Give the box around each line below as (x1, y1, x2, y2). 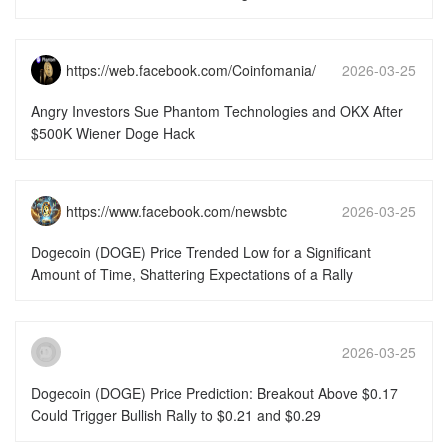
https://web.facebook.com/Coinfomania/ (66, 60, 316, 81)
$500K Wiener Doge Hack (31, 123, 195, 144)
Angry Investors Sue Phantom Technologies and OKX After (31, 101, 403, 122)
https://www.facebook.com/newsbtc (66, 201, 287, 222)
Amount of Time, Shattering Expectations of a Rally (31, 264, 353, 285)
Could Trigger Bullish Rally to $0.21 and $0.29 (31, 405, 321, 426)
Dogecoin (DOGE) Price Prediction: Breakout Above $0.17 (31, 383, 398, 404)
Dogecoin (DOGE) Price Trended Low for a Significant (31, 242, 371, 263)
